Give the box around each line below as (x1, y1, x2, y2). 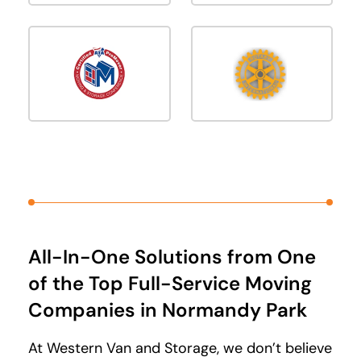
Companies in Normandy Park (28, 297, 307, 322)
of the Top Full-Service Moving (28, 270, 312, 296)
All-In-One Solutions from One (28, 243, 316, 269)
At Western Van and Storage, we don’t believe (28, 338, 332, 358)
